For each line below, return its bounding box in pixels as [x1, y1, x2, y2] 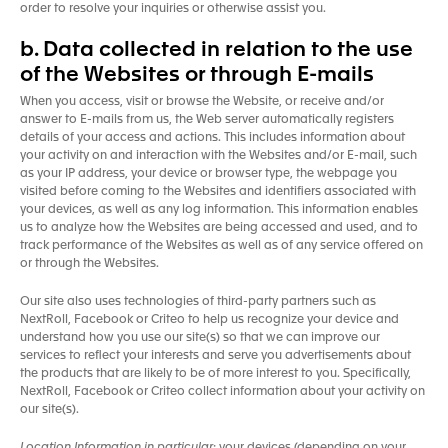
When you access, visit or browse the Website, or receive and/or [20, 96, 384, 108]
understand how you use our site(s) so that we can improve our [20, 332, 380, 344]
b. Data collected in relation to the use [20, 40, 413, 61]
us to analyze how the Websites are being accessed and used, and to [20, 222, 418, 234]
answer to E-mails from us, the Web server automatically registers [20, 114, 394, 126]
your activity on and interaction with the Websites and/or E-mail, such [20, 150, 417, 162]
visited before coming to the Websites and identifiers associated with [20, 186, 416, 198]
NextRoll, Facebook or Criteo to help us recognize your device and [20, 314, 399, 326]
